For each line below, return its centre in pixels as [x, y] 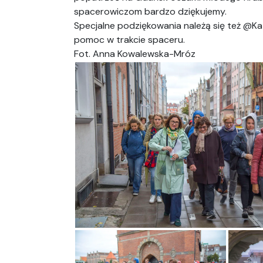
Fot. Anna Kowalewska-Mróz [135, 54]
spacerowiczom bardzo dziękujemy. [150, 11]
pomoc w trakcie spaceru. [129, 40]
